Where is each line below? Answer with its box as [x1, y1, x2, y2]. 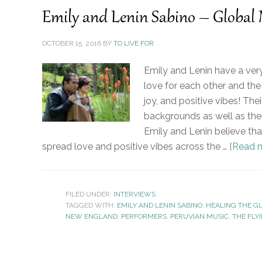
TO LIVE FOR [113, 39, 154, 47]
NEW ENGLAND [65, 212, 118, 220]
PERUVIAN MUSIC [170, 212, 229, 220]
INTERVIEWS [113, 190, 156, 198]
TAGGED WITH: [65, 201, 117, 209]
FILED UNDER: [65, 190, 113, 198]
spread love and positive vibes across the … [42, 141, 229, 152]
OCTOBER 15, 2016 [42, 39, 101, 47]
